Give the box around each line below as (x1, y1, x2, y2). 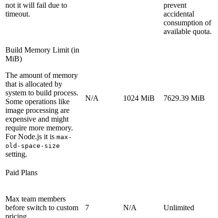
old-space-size (5, 142, 60, 150)
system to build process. (5, 89, 78, 97)
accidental (163, 10, 194, 18)
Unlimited (163, 203, 194, 212)
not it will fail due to (5, 1, 67, 10)
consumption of (163, 18, 211, 27)
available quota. (163, 27, 212, 36)
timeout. (5, 10, 30, 18)
